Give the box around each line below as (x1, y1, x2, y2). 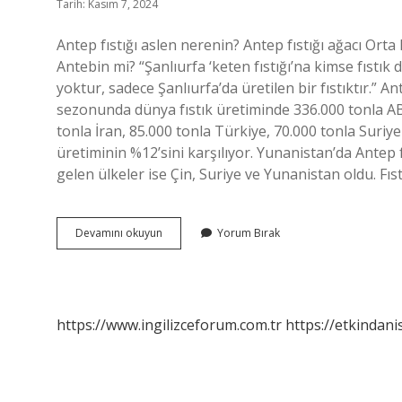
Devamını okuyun (75, 225, 162, 240)
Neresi (162, 273, 195, 288)
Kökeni (162, 257, 196, 272)
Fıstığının (162, 240, 205, 256)
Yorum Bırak (217, 225, 280, 240)
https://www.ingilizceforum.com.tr (57, 315, 282, 335)
